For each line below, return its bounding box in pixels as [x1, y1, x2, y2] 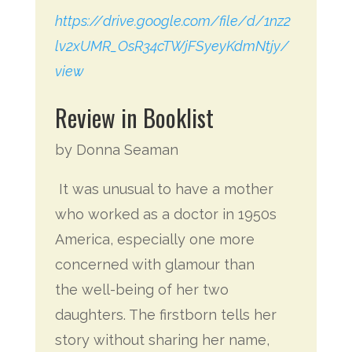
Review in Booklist [54, 100, 214, 135]
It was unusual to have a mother [54, 181, 273, 197]
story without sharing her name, [54, 332, 269, 348]
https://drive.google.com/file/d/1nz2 [54, 13, 291, 29]
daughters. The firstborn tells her [54, 306, 277, 323]
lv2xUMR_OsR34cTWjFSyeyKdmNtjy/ [54, 38, 289, 54]
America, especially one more [54, 231, 255, 247]
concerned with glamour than [54, 256, 255, 273]
